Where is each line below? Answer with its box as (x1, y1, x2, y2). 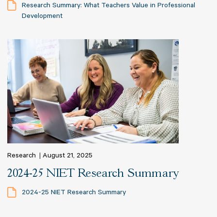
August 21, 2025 (42, 153, 93, 161)
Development (22, 13, 62, 21)
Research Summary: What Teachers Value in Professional (22, 2, 195, 11)
